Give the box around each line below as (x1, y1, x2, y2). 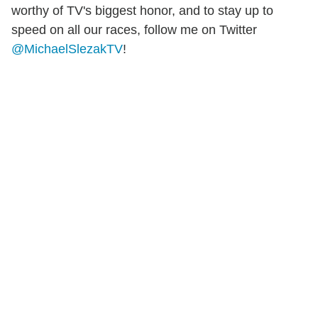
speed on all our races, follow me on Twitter (11, 22, 257, 37)
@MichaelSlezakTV (11, 41, 123, 56)
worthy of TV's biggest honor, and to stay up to (11, 3, 273, 18)
